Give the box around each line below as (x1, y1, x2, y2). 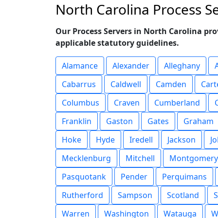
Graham (183, 116, 214, 127)
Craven (114, 97, 140, 108)
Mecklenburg (62, 153, 111, 163)
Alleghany (164, 60, 200, 71)
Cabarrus (62, 79, 96, 90)
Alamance (62, 60, 98, 71)
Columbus (62, 97, 99, 108)
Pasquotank (62, 171, 106, 182)
